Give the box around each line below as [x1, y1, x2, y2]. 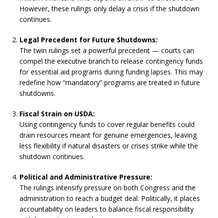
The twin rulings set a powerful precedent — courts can [19, 46, 194, 55]
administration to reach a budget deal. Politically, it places [19, 194, 200, 203]
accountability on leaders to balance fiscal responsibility [19, 204, 194, 214]
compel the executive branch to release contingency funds [19, 56, 203, 66]
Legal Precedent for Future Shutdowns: [19, 35, 158, 44]
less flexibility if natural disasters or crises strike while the [19, 141, 198, 150]
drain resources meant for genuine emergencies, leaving [19, 130, 197, 140]
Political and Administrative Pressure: [19, 172, 152, 182]
